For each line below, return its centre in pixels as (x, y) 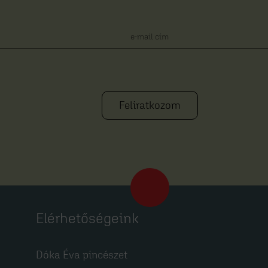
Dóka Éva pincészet (82, 255)
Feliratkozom (150, 105)
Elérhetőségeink (87, 218)
